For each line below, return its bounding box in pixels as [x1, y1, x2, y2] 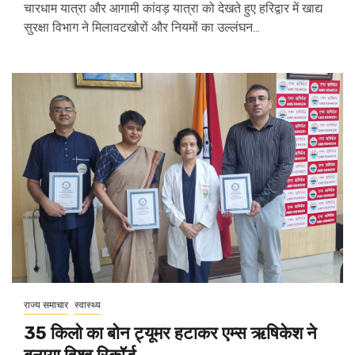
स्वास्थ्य [74, 300, 101, 311]
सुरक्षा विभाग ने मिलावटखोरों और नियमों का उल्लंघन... [24, 20, 260, 36]
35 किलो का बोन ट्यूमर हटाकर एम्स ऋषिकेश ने [24, 323, 317, 345]
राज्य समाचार [24, 300, 68, 311]
